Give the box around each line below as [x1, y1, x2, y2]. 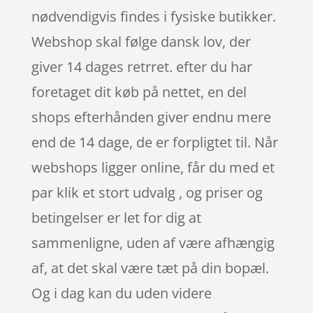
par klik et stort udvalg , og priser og [31, 182, 263, 202]
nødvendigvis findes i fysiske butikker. [31, 6, 276, 26]
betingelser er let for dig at [31, 208, 201, 227]
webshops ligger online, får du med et [31, 157, 275, 177]
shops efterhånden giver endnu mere [31, 107, 271, 126]
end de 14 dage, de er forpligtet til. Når [31, 132, 278, 152]
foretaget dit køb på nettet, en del [31, 82, 247, 101]
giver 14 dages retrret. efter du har [31, 57, 252, 76]
